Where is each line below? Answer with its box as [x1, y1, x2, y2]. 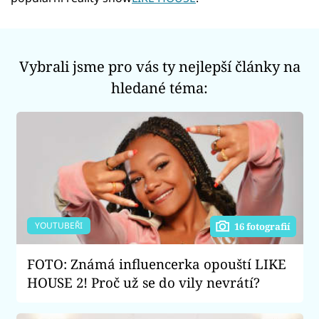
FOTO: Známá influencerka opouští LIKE [26, 254, 286, 273]
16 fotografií [234, 219, 291, 233]
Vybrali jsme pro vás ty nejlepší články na [19, 56, 300, 76]
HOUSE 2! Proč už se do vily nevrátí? [26, 273, 260, 291]
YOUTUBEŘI [34, 219, 83, 232]
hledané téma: [111, 77, 208, 98]
